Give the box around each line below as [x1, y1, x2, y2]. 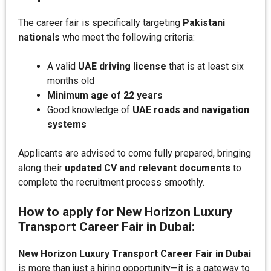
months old [47, 75, 94, 87]
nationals [18, 31, 60, 43]
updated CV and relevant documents [65, 162, 230, 174]
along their [18, 162, 65, 174]
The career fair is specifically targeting [18, 17, 183, 28]
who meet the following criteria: [60, 31, 195, 43]
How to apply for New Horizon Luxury [18, 204, 233, 219]
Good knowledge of [47, 104, 132, 116]
